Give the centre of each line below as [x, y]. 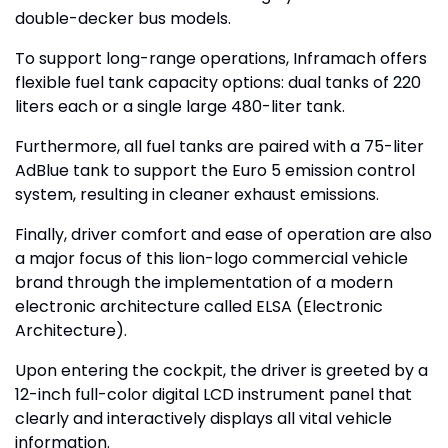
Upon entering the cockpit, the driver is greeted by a [221, 371]
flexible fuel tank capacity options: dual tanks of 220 [218, 83]
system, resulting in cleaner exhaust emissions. [197, 195]
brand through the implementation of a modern [204, 283]
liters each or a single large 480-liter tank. [180, 107]
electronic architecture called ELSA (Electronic [199, 307]
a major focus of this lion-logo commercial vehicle [211, 259]
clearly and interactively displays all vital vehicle [203, 419]
